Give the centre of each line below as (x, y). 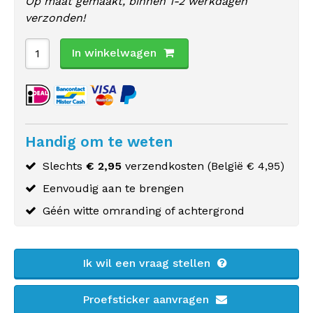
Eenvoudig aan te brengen (113, 188)
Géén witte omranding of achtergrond (144, 211)
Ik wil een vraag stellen (148, 263)
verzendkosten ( (166, 166)
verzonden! (55, 18)
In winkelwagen (114, 53)
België (227, 166)
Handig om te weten (99, 141)
